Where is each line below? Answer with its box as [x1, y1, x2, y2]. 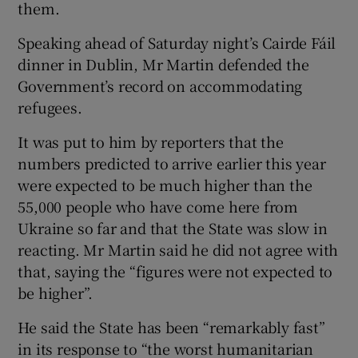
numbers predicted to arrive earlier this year [18, 153, 326, 174]
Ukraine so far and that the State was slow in [18, 217, 328, 239]
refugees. [18, 97, 82, 118]
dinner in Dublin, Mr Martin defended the [18, 54, 309, 75]
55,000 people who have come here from [18, 196, 299, 217]
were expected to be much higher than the [18, 174, 312, 196]
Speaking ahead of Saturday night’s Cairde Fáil [18, 32, 336, 54]
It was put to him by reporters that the [18, 131, 284, 153]
